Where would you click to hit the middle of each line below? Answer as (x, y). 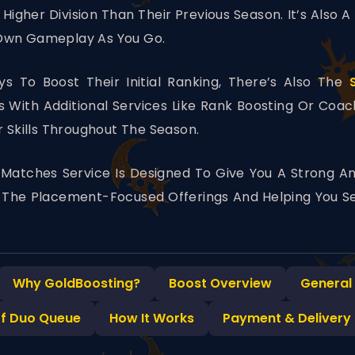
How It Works (152, 319)
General (326, 284)
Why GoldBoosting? (76, 284)
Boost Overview (220, 284)
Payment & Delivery (287, 319)
